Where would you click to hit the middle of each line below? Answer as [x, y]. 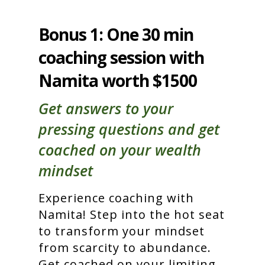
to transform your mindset [122, 231]
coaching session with [121, 57]
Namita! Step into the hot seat [132, 214]
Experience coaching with [116, 198]
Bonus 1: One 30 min [116, 34]
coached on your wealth [120, 149]
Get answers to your [106, 108]
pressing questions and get [129, 129]
